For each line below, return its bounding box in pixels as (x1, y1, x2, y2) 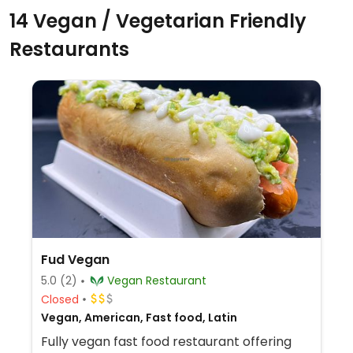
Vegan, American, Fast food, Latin (40, 310, 237, 325)
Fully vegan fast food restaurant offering (40, 333, 292, 351)
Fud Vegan (40, 251, 110, 269)
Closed (40, 291, 79, 307)
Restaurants (9, 36, 129, 62)
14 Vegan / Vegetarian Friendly (9, 8, 307, 34)
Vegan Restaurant (145, 273, 206, 288)
